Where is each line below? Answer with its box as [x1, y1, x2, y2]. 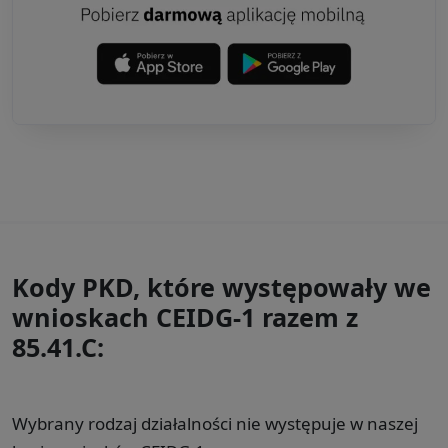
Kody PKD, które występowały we [12, 269, 431, 304]
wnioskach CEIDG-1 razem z [12, 299, 358, 334]
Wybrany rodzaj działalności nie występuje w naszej [12, 411, 418, 435]
